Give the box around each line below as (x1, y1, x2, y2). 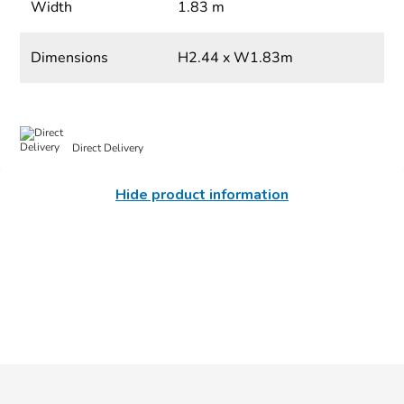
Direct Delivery (72, 140, 144, 155)
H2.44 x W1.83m (177, 48, 293, 69)
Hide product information (115, 185, 289, 206)
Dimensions (31, 48, 109, 69)
